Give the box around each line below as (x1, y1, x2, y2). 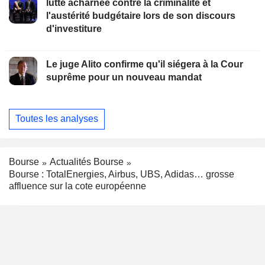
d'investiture (46, 23, 102, 34)
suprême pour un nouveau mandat (46, 72, 202, 82)
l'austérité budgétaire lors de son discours (46, 10, 235, 21)
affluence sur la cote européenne (9, 180, 146, 191)
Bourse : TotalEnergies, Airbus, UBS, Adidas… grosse (9, 169, 234, 179)
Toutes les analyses (15, 114, 98, 124)
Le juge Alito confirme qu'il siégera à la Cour (46, 59, 243, 69)
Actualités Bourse (50, 156, 124, 167)
